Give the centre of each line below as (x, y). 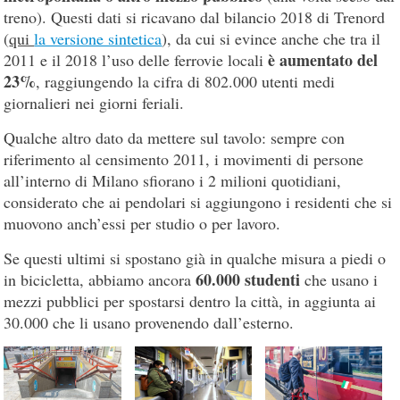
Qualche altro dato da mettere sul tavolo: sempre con (175, 138)
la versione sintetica (98, 39)
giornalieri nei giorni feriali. (94, 103)
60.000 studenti (248, 280)
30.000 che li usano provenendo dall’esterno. (149, 323)
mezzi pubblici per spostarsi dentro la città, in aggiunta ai (190, 301)
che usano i (339, 280)
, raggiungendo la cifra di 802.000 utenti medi (186, 82)
